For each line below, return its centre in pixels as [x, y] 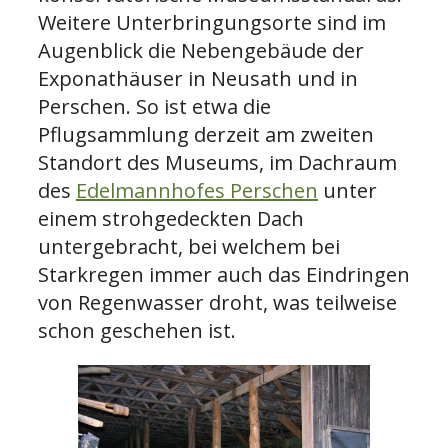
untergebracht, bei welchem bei [189, 246]
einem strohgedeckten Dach [171, 218]
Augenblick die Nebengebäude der [201, 50]
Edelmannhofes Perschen [197, 190]
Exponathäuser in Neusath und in [198, 78]
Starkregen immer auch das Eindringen [224, 274]
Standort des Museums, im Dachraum [217, 162]
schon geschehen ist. [137, 330]
